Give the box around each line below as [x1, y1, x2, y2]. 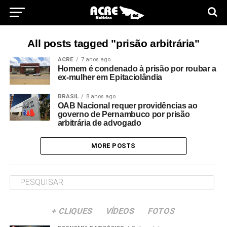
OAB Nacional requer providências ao [57, 101, 198, 110]
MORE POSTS [91, 141, 136, 149]
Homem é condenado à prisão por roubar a [57, 64, 217, 73]
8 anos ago [86, 93, 116, 100]
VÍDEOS [104, 206, 136, 216]
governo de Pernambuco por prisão [57, 109, 190, 119]
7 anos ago [81, 56, 110, 63]
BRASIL [57, 93, 79, 100]
